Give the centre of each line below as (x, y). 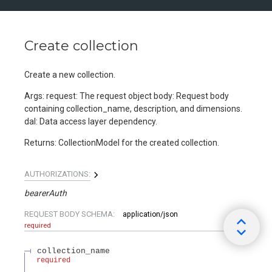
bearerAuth (46, 193)
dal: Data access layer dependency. (91, 122)
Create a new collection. (70, 75)
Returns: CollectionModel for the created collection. (122, 143)
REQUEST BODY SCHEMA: (70, 214)
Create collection (81, 46)
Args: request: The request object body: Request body (127, 96)
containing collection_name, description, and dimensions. (133, 109)
